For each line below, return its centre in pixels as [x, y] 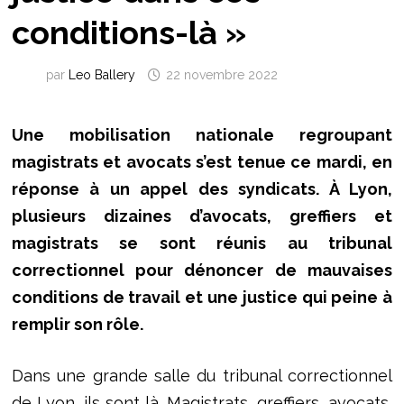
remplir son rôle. [77, 325]
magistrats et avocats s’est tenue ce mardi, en [202, 162]
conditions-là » [129, 33]
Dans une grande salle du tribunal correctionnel [202, 376]
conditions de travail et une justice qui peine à [202, 298]
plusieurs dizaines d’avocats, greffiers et [202, 216]
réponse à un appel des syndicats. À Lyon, [202, 189]
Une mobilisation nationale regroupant [202, 135]
